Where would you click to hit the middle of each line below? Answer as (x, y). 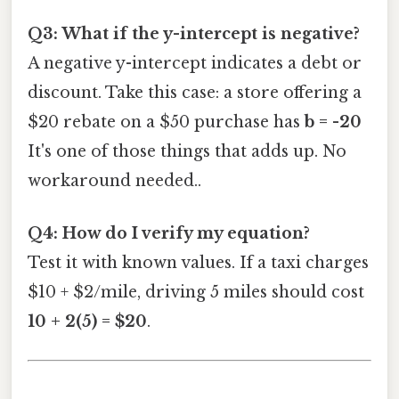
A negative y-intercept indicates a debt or (195, 63)
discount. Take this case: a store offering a (195, 92)
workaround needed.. (114, 180)
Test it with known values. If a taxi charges (198, 263)
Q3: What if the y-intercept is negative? (194, 33)
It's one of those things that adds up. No (187, 151)
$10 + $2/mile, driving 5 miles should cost (196, 293)
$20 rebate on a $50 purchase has (166, 122)
